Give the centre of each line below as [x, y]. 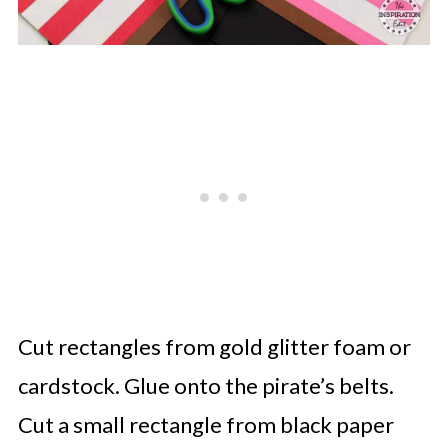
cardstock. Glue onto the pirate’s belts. [205, 385]
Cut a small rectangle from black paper [205, 424]
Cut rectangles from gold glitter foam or [214, 346]
